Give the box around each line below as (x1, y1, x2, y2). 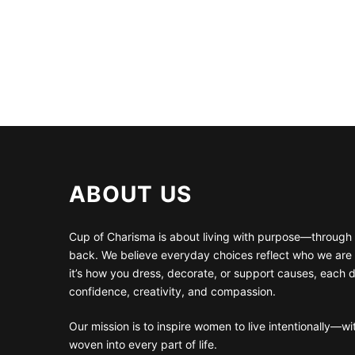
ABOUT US (69, 180, 192, 208)
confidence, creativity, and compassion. (69, 284, 276, 298)
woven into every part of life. (69, 337, 217, 351)
